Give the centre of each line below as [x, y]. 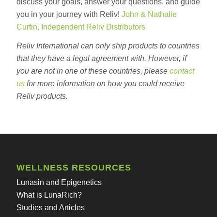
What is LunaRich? [49, 195]
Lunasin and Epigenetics [59, 182]
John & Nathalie [149, 14]
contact [182, 71]
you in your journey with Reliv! [69, 14]
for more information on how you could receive [104, 84]
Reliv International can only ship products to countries [108, 46]
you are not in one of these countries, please [93, 71]
